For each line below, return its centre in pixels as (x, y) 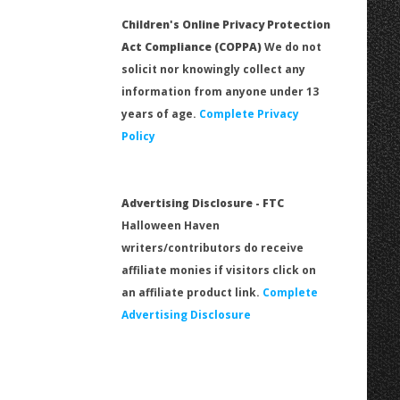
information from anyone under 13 (220, 91)
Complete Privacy (249, 113)
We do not (292, 46)
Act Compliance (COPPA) (192, 46)
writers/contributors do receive (212, 247)
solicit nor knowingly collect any (213, 69)
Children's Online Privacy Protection (226, 24)
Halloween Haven (171, 225)
